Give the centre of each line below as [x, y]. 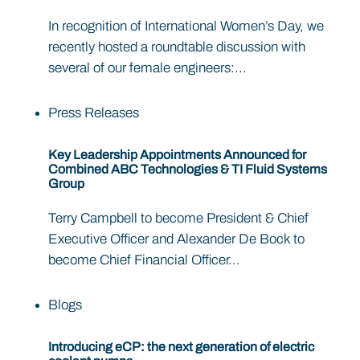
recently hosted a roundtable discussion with [177, 47]
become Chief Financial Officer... [144, 260]
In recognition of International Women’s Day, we [186, 26]
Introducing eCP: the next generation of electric [181, 347]
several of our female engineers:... [147, 67]
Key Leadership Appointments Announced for [177, 154]
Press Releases [94, 112]
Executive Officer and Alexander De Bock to [176, 239]
